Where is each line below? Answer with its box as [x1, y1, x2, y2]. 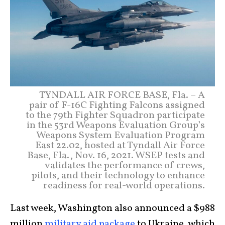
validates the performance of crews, [45, 159, 205, 173]
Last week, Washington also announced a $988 [10, 201, 215, 216]
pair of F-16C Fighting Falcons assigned [29, 98, 205, 113]
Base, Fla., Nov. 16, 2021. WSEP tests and [27, 149, 205, 163]
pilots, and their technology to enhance [32, 169, 205, 183]
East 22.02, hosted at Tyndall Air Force [35, 139, 205, 153]
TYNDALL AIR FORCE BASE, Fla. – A [39, 88, 205, 103]
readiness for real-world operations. [43, 179, 205, 193]
